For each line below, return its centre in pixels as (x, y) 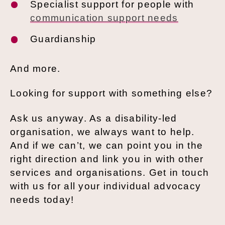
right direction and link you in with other (107, 159)
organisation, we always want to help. (102, 132)
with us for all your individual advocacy (106, 186)
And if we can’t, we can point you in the (107, 145)
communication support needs (104, 18)
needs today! (42, 199)
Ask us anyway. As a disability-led (94, 118)
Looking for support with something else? (111, 93)
